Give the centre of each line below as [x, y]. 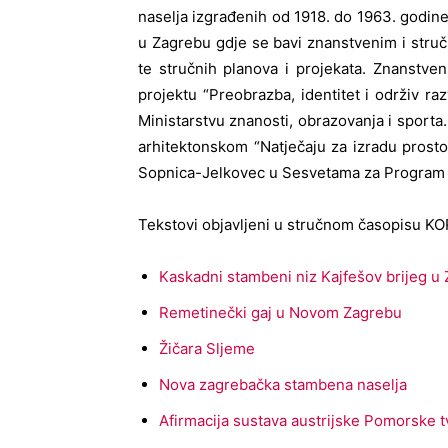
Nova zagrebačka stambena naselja [283, 384]
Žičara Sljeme [207, 348]
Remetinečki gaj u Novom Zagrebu [280, 312]
